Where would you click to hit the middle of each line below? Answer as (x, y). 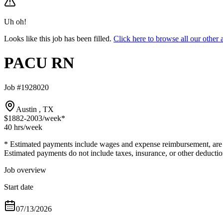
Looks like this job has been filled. (58, 39)
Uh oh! (15, 22)
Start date (19, 187)
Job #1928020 (26, 87)
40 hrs (14, 127)
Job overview (25, 170)
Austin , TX (35, 109)
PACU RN (39, 63)
